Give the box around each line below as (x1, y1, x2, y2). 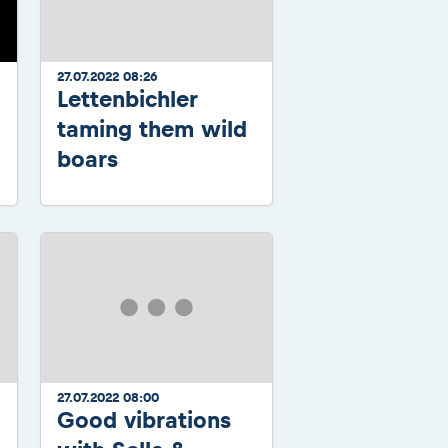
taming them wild (57, 115, 247, 142)
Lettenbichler (57, 85, 198, 112)
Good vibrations (57, 406, 231, 433)
